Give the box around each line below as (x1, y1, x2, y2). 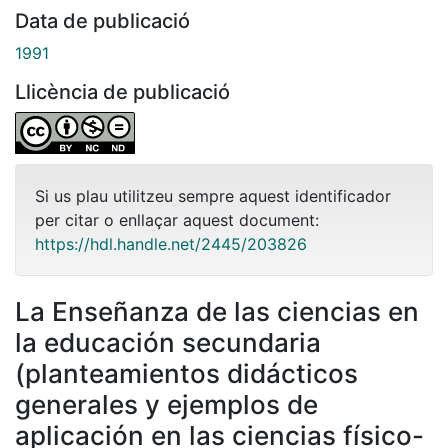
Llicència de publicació (15, 79, 230, 104)
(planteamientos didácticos (15, 357, 358, 389)
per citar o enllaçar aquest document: (35, 209, 319, 230)
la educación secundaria (15, 326, 321, 358)
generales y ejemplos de (15, 388, 318, 420)
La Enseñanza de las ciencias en (15, 295, 419, 327)
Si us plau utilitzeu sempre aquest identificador (35, 185, 391, 206)
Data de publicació (15, 8, 190, 33)
